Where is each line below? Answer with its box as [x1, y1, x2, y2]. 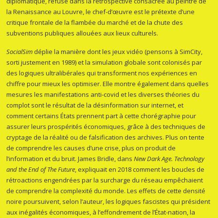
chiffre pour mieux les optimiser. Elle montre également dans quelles [6, 79, 209, 89]
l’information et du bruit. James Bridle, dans [6, 154, 134, 163]
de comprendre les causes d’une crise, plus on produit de [6, 144, 176, 153]
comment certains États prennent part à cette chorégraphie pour [6, 111, 197, 121]
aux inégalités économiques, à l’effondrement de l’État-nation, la [6, 208, 196, 217]
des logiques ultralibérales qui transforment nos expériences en [6, 69, 198, 78]
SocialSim [6, 47, 33, 56]
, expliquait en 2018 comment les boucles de [75, 165, 205, 174]
